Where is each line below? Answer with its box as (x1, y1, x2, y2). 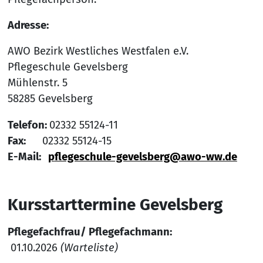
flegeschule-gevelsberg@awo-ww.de (54, 150, 237, 163)
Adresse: (7, 19, 49, 32)
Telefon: (7, 118, 49, 131)
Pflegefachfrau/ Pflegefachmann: (7, 225, 172, 239)
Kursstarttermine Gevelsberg (7, 195, 222, 215)
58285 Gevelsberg (7, 92, 93, 106)
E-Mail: (7, 150, 48, 163)
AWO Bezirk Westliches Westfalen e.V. (7, 45, 188, 58)
